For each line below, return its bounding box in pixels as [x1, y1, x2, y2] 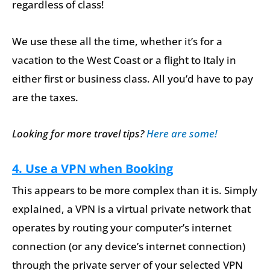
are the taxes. [12, 90, 78, 104]
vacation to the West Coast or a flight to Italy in [12, 52, 236, 67]
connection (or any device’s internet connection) [12, 239, 245, 253]
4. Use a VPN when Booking [12, 160, 173, 177]
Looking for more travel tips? [12, 127, 146, 141]
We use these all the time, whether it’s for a [12, 34, 222, 48]
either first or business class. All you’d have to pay [12, 71, 253, 86]
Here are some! [146, 127, 217, 141]
